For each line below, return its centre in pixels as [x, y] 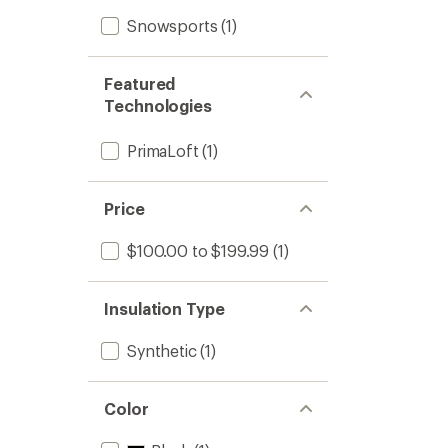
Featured [140, 83]
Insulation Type [164, 308]
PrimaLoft [163, 150]
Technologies [158, 105]
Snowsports [172, 25]
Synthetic [162, 350]
